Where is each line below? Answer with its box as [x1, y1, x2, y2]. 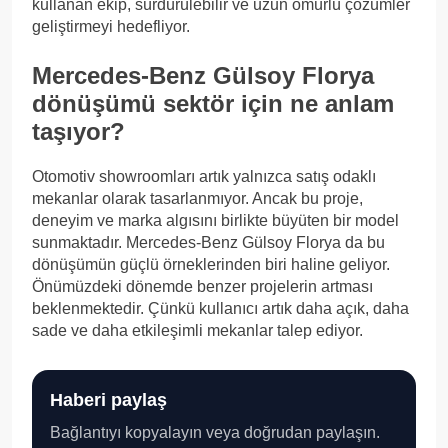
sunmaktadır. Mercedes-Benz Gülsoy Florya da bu [32, 234, 385, 252]
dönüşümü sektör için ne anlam [32, 90, 394, 118]
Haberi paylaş [50, 389, 167, 411]
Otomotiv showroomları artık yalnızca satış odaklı [32, 168, 376, 186]
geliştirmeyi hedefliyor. [32, 18, 190, 36]
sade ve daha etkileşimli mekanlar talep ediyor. [32, 322, 363, 340]
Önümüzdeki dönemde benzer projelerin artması [32, 278, 373, 296]
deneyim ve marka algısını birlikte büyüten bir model [32, 212, 399, 230]
